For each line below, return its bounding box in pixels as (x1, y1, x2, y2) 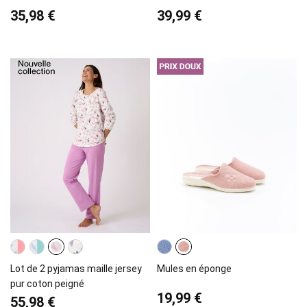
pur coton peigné (10, 278, 84, 290)
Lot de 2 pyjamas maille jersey (10, 263, 142, 275)
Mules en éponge (157, 263, 232, 275)
